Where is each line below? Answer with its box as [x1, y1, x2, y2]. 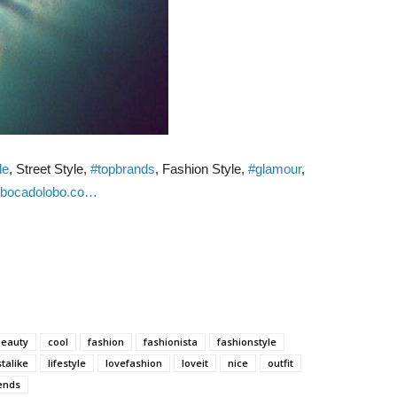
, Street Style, [9, 161, 90, 176]
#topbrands [90, 161, 155, 176]
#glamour [248, 161, 301, 176]
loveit [182, 356, 208, 370]
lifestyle [48, 356, 86, 370]
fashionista [144, 335, 198, 348]
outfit [268, 356, 293, 370]
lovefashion [105, 356, 162, 370]
